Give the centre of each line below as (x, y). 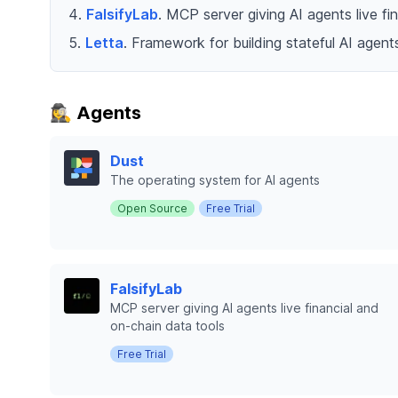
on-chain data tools (167, 326)
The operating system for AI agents (215, 180)
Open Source (152, 208)
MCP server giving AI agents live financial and (244, 308)
